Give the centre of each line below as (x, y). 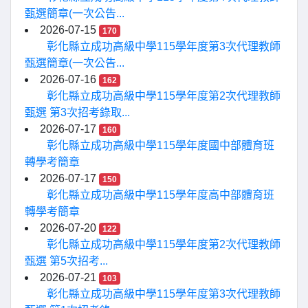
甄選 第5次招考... (66, 261)
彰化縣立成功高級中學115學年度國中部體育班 (161, 146)
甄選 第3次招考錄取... (77, 113)
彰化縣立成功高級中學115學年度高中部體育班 (161, 195)
